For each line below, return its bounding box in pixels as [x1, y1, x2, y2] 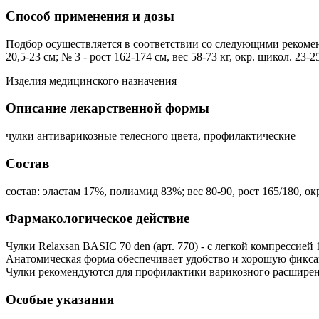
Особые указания [6, 291, 114, 307]
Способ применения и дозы [6, 9, 174, 24]
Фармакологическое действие [6, 211, 189, 226]
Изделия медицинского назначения [6, 74, 177, 87]
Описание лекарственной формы [6, 100, 209, 116]
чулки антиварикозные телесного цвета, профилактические [6, 130, 296, 142]
